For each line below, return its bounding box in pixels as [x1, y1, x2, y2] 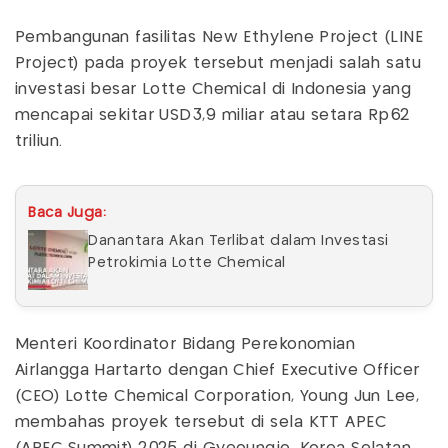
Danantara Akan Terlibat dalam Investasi [88, 233, 389, 248]
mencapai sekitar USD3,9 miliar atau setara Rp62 [15, 107, 411, 123]
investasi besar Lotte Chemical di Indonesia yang [15, 81, 412, 97]
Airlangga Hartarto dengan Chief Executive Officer [15, 362, 420, 378]
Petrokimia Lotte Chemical [88, 255, 286, 270]
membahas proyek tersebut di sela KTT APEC [15, 414, 387, 430]
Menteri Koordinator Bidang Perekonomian [15, 336, 356, 352]
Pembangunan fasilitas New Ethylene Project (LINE [15, 29, 424, 45]
